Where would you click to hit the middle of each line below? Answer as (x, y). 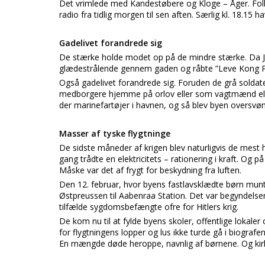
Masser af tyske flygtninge (115, 133)
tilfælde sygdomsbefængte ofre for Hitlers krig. (149, 207)
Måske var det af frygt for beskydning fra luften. (150, 170)
